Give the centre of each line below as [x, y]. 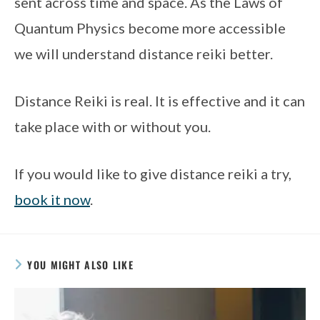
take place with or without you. [112, 126]
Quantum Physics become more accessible [150, 28]
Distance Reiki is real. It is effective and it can [160, 101]
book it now [52, 199]
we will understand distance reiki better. [145, 54]
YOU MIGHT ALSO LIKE [81, 265]
